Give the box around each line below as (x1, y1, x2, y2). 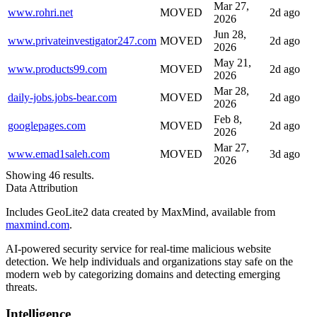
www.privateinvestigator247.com (8, 34, 156, 47)
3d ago (270, 147, 300, 160)
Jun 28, (214, 28, 246, 40)
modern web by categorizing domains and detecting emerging (6, 267, 280, 280)
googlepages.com (8, 119, 86, 132)
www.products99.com (8, 62, 107, 75)
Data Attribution (6, 181, 78, 194)
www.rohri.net (8, 6, 73, 18)
